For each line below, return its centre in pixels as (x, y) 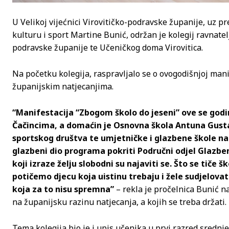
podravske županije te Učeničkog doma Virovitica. (108, 47)
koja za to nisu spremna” (63, 189)
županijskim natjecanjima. (63, 86)
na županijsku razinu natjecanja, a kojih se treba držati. (119, 202)
